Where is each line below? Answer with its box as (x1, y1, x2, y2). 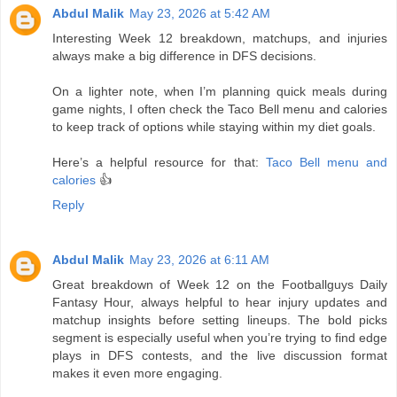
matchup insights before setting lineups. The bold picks (52, 312, 387, 327)
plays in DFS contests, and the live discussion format (52, 347, 387, 362)
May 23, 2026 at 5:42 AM (129, 5, 270, 20)
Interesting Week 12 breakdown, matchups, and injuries (52, 30, 387, 45)
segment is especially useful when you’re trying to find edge (52, 330, 387, 345)
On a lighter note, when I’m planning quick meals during (52, 83, 387, 98)
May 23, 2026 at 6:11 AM (129, 252, 269, 267)
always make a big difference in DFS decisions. (52, 48, 316, 63)
